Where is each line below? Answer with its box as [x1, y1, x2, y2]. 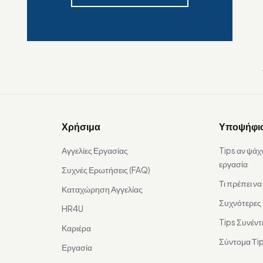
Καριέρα [61, 222, 91, 234]
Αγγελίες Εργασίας [61, 145, 128, 156]
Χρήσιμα [61, 120, 100, 133]
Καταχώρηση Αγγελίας [61, 184, 143, 195]
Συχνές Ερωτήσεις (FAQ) [61, 164, 150, 176]
